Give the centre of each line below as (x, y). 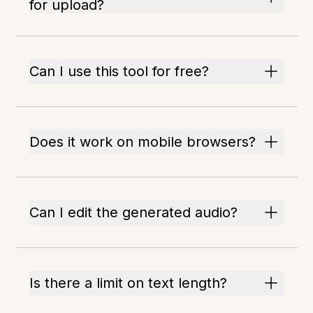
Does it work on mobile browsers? (143, 142)
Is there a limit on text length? (129, 283)
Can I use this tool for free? (119, 71)
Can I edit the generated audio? (134, 212)
